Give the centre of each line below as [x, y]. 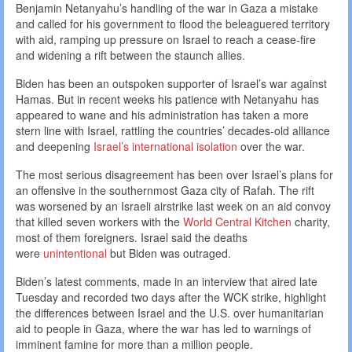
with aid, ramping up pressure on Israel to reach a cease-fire [166, 40]
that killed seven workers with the [99, 222]
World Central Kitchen [237, 222]
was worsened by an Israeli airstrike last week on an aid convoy [173, 206]
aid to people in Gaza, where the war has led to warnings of [163, 329]
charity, [311, 222]
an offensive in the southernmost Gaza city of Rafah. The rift [165, 191]
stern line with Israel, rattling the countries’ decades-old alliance [173, 131]
